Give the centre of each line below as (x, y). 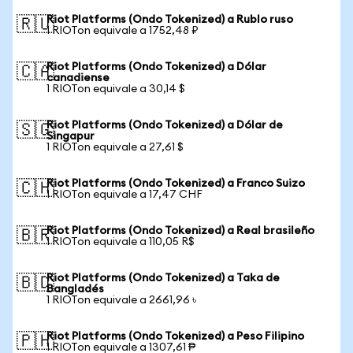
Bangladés (75, 289)
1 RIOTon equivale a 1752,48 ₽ (123, 31)
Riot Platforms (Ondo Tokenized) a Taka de (163, 278)
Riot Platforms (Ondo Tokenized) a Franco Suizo (176, 184)
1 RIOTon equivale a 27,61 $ (115, 147)
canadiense (78, 78)
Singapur (71, 136)
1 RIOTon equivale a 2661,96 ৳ (121, 300)
